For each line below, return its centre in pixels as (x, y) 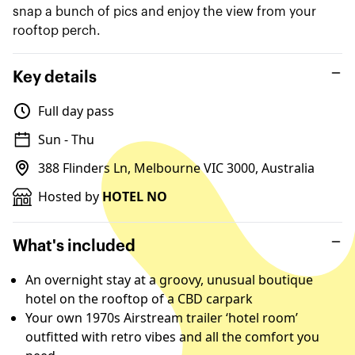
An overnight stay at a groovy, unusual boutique (169, 280)
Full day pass (76, 111)
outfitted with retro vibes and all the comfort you (172, 337)
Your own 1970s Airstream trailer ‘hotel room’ (162, 318)
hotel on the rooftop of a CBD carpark (139, 299)
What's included (74, 246)
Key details (55, 78)
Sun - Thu (66, 139)
